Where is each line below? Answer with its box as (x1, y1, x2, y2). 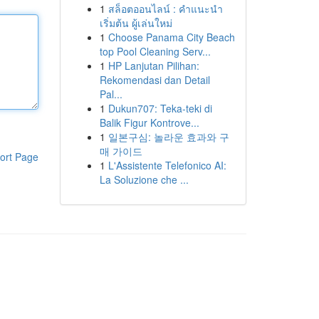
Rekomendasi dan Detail (99, 73, 210, 87)
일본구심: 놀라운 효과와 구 (108, 130, 229, 144)
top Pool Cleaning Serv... (99, 44, 211, 58)
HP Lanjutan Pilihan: (108, 58, 199, 73)
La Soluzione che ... (99, 172, 189, 187)
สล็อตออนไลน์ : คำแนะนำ (108, 1, 223, 16)
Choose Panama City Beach (108, 30, 235, 44)
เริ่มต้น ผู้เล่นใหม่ (99, 16, 172, 30)
